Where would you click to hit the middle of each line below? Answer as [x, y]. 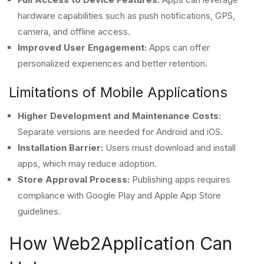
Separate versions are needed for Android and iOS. [120, 132]
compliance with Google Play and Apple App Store [119, 195]
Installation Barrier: [60, 148]
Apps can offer [178, 47]
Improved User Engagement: [82, 47]
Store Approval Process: [74, 179]
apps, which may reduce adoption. [87, 164]
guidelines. [39, 211]
